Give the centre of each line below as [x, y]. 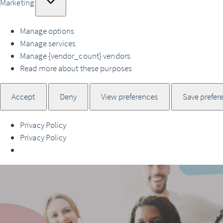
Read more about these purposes [76, 68]
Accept [23, 97]
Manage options [47, 31]
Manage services [48, 43]
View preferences [130, 97]
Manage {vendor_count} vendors [75, 56]
